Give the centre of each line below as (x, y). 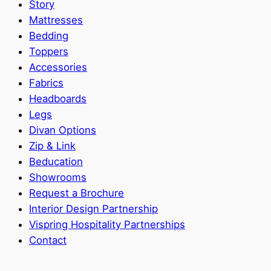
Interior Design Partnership (93, 208)
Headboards (58, 98)
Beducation (56, 161)
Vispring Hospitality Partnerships (107, 224)
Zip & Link (52, 145)
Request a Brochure (77, 193)
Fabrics (46, 83)
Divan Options (63, 130)
